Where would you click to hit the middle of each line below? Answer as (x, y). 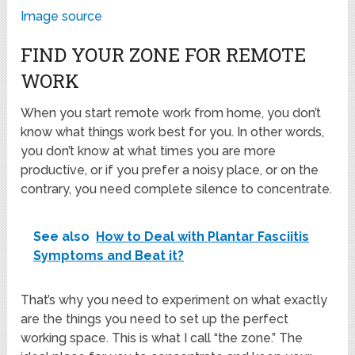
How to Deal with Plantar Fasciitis (203, 237)
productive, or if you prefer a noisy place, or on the (170, 170)
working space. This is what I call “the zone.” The (162, 338)
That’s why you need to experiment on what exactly (174, 300)
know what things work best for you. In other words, (173, 132)
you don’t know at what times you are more (149, 151)
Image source (62, 17)
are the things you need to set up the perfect (155, 319)
